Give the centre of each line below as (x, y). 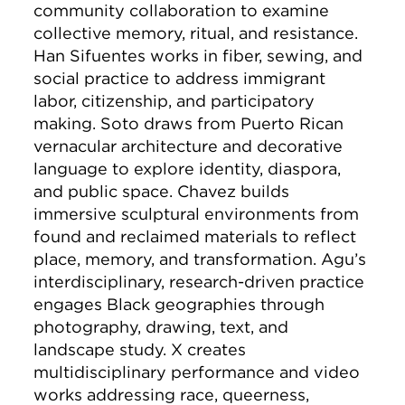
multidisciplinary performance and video (197, 372)
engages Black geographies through (179, 304)
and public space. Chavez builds (162, 191)
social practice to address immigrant (180, 78)
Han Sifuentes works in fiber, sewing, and (198, 56)
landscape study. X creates (140, 349)
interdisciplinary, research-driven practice (199, 282)
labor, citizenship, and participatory (174, 101)
